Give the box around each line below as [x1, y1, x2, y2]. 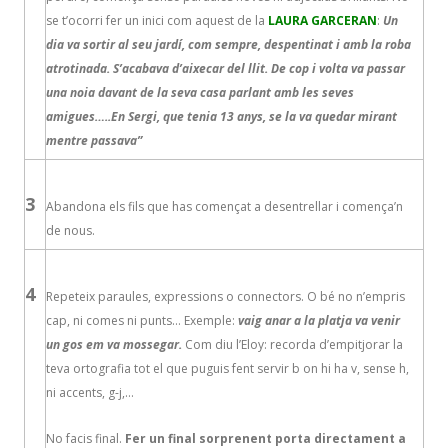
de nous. [46, 222, 95, 239]
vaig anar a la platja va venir [238, 312, 400, 329]
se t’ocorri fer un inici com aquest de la [46, 12, 268, 29]
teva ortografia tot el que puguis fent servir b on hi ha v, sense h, [46, 360, 409, 377]
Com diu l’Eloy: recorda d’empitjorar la [182, 336, 403, 353]
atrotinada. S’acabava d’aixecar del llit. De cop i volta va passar [46, 60, 405, 77]
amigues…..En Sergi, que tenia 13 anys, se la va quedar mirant [46, 108, 397, 125]
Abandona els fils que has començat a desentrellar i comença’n [46, 198, 403, 215]
